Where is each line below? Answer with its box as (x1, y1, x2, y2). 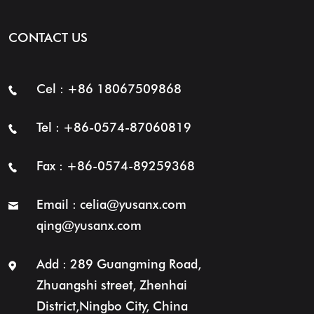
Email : (36, 197, 80, 212)
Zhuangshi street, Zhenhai (36, 278, 187, 292)
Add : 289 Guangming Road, (36, 257, 201, 271)
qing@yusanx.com (36, 218, 142, 233)
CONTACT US (8, 30, 88, 45)
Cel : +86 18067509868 (36, 81, 182, 96)
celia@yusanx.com (79, 197, 186, 212)
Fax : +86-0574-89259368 (36, 158, 195, 173)
